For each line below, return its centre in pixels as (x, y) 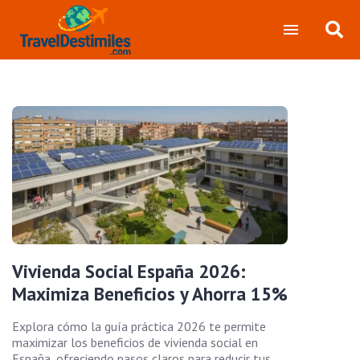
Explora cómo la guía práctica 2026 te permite (139, 326)
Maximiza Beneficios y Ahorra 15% (150, 293)
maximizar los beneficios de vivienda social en (135, 342)
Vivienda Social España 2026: (129, 271)
